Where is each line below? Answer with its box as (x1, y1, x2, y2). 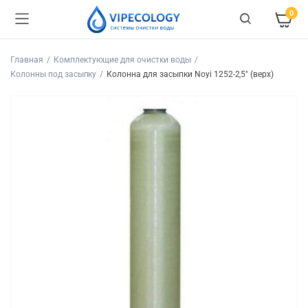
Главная (10, 55, 43, 65)
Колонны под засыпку (10, 69, 97, 79)
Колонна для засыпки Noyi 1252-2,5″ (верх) (107, 69, 274, 79)
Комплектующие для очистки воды (53, 55, 191, 65)
